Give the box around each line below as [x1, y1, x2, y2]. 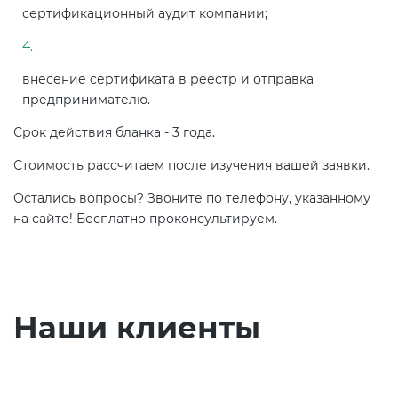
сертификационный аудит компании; [22, 5, 267, 22]
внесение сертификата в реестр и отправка [22, 71, 314, 88]
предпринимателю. [22, 92, 150, 108]
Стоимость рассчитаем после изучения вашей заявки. [13, 157, 370, 174]
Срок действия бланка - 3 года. [13, 124, 215, 141]
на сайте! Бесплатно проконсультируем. [13, 211, 277, 227]
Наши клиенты [13, 309, 260, 347]
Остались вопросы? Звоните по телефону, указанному [13, 190, 370, 207]
